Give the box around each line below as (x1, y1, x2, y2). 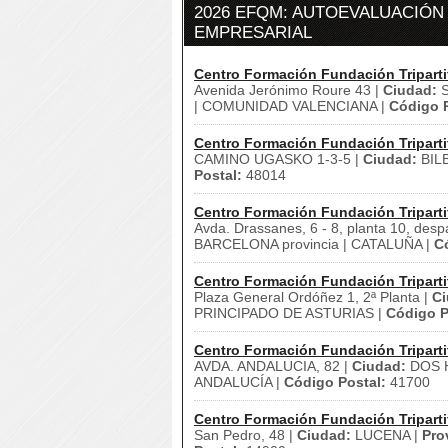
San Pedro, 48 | (194, 427, 297, 443)
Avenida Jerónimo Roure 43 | (194, 82, 383, 98)
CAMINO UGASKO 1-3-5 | (194, 151, 363, 167)
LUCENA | (351, 427, 422, 443)
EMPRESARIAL (194, 23, 312, 42)
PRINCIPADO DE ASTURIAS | (194, 305, 386, 321)
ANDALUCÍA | (194, 374, 284, 390)
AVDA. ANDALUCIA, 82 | (194, 358, 352, 374)
